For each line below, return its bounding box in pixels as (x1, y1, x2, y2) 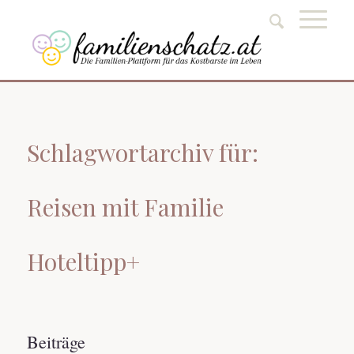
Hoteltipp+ (26, 246, 140, 277)
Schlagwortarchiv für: (26, 137, 258, 168)
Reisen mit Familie (26, 191, 224, 223)
